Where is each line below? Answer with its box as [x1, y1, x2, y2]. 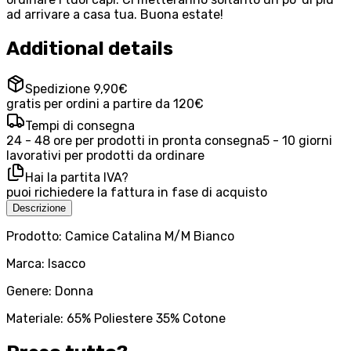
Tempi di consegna [25, 118, 135, 134]
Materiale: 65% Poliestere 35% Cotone [6, 311, 226, 327]
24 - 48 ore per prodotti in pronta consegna [6, 133, 262, 149]
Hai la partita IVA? [25, 170, 128, 186]
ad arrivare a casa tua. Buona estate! [6, 6, 223, 22]
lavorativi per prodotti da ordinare [6, 148, 204, 164]
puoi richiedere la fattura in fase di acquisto [6, 185, 267, 201]
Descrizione [13, 202, 66, 215]
